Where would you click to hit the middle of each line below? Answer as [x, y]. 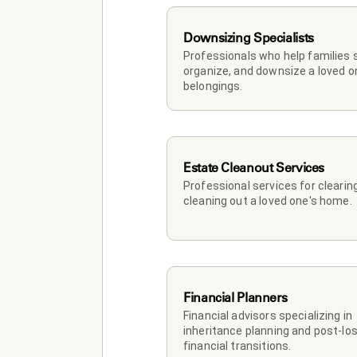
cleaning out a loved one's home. [268, 200]
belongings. [213, 86]
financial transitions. [237, 345]
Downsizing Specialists [249, 37]
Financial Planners [235, 297]
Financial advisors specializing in [268, 315]
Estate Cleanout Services [254, 167]
